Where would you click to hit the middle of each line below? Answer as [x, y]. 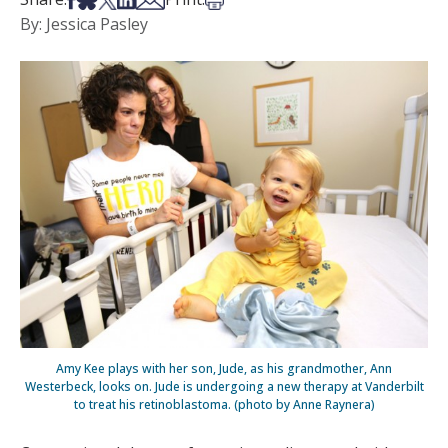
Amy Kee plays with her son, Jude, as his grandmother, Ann [224, 368]
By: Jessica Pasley [84, 24]
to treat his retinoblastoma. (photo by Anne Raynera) [224, 404]
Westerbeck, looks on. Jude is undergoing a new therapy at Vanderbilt [224, 386]
